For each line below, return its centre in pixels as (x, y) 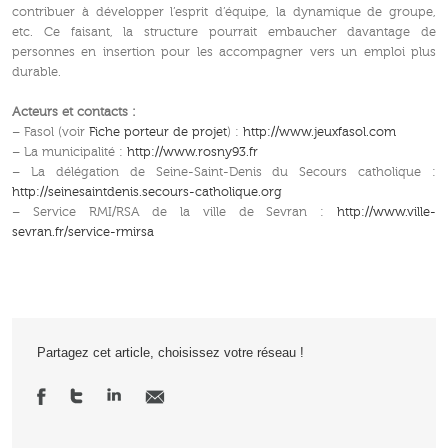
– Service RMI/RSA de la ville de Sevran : (174, 212)
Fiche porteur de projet (158, 132)
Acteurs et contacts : (74, 112)
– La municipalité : (69, 152)
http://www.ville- (386, 212)
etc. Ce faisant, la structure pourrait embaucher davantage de (224, 32)
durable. (36, 72)
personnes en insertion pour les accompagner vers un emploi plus (224, 52)
